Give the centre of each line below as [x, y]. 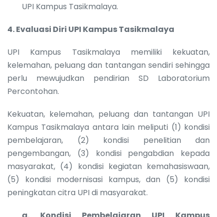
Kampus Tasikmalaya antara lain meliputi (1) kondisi [108, 127]
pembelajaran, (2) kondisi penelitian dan [108, 140]
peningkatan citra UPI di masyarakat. [77, 192]
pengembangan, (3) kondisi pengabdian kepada [108, 153]
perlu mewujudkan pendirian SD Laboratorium [108, 78]
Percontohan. [33, 91]
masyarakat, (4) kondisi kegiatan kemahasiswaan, [108, 166]
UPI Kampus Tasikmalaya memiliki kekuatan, [108, 52]
